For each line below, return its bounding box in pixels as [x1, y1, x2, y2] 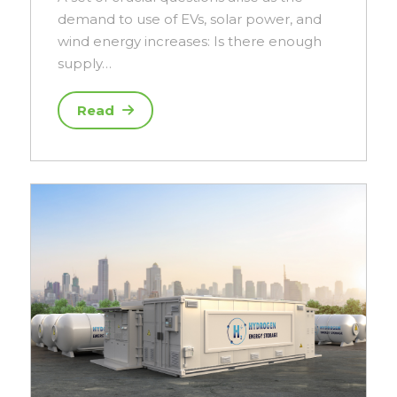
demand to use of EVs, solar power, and [58, 11, 323, 28]
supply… [58, 55, 113, 73]
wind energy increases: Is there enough [58, 33, 323, 51]
